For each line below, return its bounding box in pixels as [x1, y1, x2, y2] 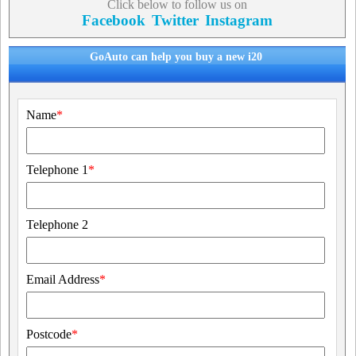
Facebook [81, 12, 145, 29]
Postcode [26, 327, 72, 341]
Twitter [151, 12, 199, 29]
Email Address [26, 273, 99, 286]
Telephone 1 [26, 163, 88, 176]
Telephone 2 [26, 218, 88, 231]
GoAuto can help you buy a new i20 [90, 51, 263, 63]
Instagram [204, 12, 273, 29]
